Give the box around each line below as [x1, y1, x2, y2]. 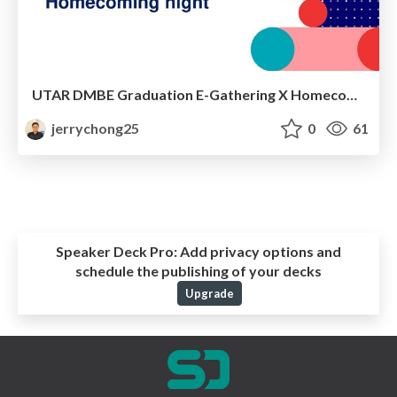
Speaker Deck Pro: [56, 242, 177, 260]
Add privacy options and [177, 242, 341, 260]
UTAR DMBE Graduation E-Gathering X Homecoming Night [346, 85, 357, 103]
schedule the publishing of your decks [75, 261, 322, 279]
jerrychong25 [49, 119, 140, 136]
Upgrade [184, 285, 234, 300]
